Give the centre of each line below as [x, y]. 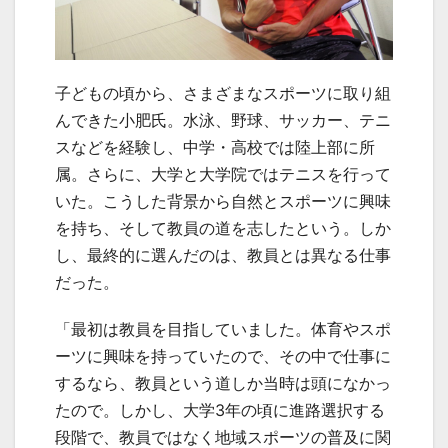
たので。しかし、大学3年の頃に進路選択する [220, 410]
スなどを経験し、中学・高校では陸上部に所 [215, 147]
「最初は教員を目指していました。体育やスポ [223, 329]
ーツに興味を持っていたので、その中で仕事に [223, 356]
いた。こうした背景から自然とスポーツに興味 [223, 201]
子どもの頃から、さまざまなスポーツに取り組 [223, 93]
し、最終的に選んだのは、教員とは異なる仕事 [223, 255]
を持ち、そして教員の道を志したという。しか [223, 228]
